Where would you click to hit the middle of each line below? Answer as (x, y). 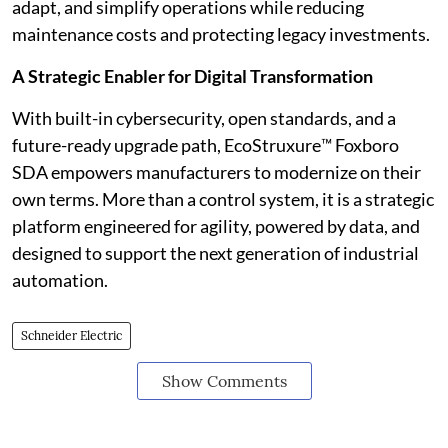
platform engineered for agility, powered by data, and (216, 226)
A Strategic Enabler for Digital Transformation (192, 76)
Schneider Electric (71, 335)
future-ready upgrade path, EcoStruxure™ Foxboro (205, 145)
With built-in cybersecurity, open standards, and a (204, 118)
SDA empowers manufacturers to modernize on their (216, 172)
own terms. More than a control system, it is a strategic (223, 199)
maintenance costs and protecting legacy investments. (221, 34)
